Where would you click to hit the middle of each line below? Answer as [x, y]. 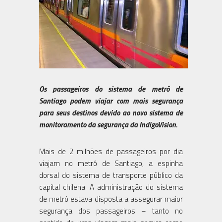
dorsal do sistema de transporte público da [111, 175]
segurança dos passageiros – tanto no [111, 211]
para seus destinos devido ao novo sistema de [111, 112]
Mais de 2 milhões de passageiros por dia [111, 151]
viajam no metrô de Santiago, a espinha [111, 163]
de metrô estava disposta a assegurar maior [111, 199]
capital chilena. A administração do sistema [111, 187]
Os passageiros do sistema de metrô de [111, 89]
